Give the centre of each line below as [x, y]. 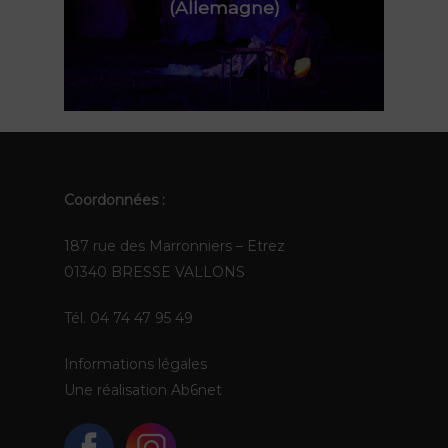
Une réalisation [117, 390]
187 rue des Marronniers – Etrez [174, 246]
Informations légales [135, 364]
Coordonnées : [114, 200]
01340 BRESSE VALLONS [154, 272]
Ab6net [196, 390]
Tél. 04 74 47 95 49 [128, 318]
